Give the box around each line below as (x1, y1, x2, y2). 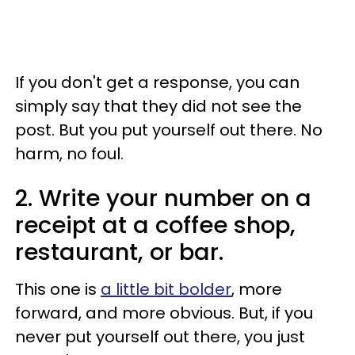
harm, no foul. (15, 142, 124, 165)
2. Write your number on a (15, 181, 311, 214)
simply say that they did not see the (15, 94, 302, 117)
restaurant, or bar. (15, 235, 223, 268)
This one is (15, 277, 101, 300)
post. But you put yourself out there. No (15, 118, 323, 141)
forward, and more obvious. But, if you (15, 301, 313, 324)
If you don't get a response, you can (15, 71, 300, 94)
